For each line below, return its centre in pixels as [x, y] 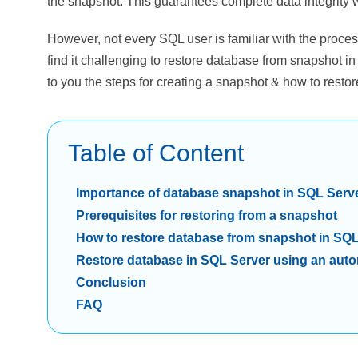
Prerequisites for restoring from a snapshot [207, 215]
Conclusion [111, 282]
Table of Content [156, 153]
